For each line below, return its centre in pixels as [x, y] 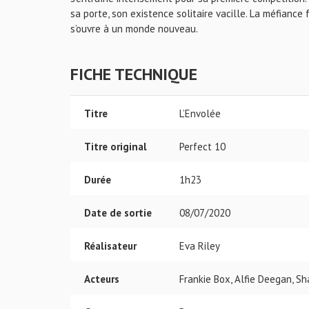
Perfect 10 [202, 147]
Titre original [116, 147]
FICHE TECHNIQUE [134, 74]
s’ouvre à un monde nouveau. [134, 29]
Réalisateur [110, 246]
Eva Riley [200, 246]
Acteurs [102, 279]
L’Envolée [200, 113]
